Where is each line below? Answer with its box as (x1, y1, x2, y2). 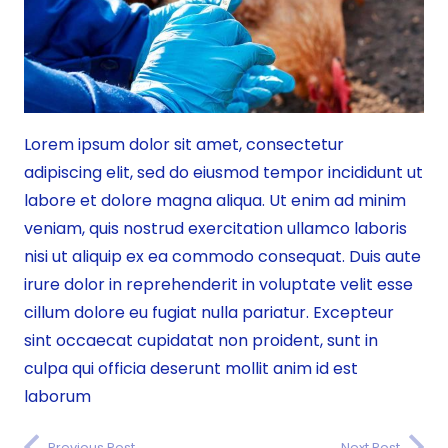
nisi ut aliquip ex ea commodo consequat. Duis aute (24, 245, 421, 269)
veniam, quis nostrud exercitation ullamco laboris (24, 217, 407, 241)
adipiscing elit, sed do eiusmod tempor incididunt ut (24, 161, 423, 185)
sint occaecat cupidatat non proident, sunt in (24, 329, 378, 353)
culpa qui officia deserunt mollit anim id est (24, 357, 358, 381)
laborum (24, 385, 91, 409)
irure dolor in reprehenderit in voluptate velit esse (24, 273, 413, 297)
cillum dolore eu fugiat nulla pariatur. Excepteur (24, 301, 394, 325)
